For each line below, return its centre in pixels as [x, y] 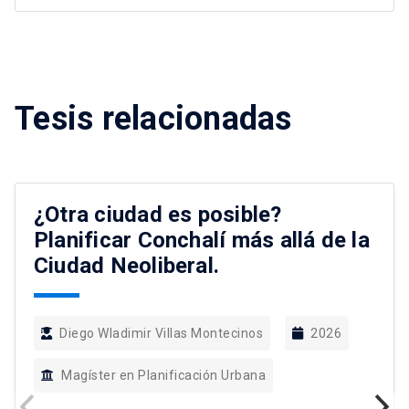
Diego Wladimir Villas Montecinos [161, 334]
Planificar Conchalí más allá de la [202, 241]
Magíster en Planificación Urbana [163, 376]
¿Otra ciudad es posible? [158, 215]
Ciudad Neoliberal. [127, 266]
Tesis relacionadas [153, 119]
